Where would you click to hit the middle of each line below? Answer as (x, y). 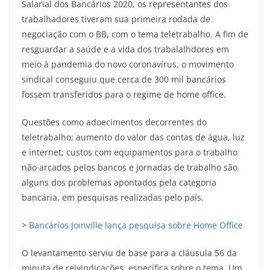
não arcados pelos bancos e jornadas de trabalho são (130, 167)
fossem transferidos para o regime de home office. (124, 94)
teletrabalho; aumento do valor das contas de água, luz (133, 137)
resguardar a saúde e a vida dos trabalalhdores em (125, 49)
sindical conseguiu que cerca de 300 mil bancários (124, 79)
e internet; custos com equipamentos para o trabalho (130, 152)
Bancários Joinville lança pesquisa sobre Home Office (136, 225)
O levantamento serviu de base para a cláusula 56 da (129, 253)
